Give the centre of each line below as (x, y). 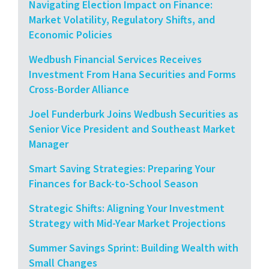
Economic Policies (71, 34)
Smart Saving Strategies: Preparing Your (122, 168)
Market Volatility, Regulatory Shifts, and (122, 19)
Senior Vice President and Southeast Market (132, 128)
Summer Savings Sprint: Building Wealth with (134, 247)
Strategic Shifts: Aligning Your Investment (127, 208)
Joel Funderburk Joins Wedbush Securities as (134, 113)
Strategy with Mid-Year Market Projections (127, 223)
